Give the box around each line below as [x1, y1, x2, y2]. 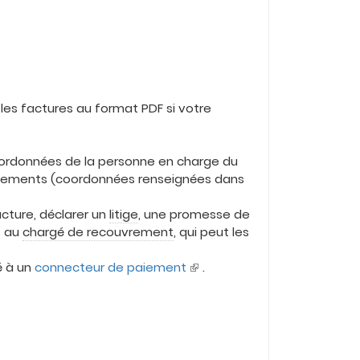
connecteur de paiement [35, 258, 187, 276]
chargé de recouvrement [22, 223, 174, 240]
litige [109, 205, 139, 223]
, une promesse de [138, 205, 251, 223]
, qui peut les [174, 223, 250, 240]
